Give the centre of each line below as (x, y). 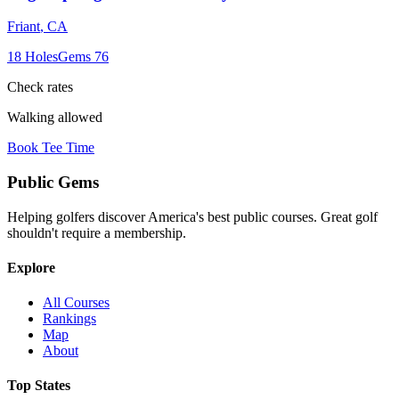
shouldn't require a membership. (97, 232)
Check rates (40, 87)
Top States (39, 386)
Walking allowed (55, 118)
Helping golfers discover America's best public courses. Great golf (192, 216)
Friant (24, 27)
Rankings (69, 319)
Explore (31, 267)
